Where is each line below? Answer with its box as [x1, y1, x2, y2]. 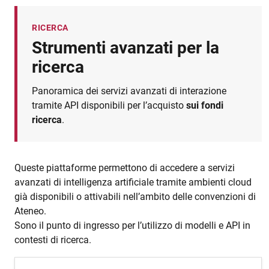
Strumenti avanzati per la [32, 37, 219, 58]
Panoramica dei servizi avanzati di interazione [32, 85, 226, 97]
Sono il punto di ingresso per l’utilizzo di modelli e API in [14, 219, 250, 231]
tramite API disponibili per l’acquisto [32, 99, 186, 111]
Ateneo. [14, 205, 46, 217]
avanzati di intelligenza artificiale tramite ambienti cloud [14, 176, 252, 188]
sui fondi [186, 99, 223, 111]
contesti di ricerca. [14, 234, 91, 246]
